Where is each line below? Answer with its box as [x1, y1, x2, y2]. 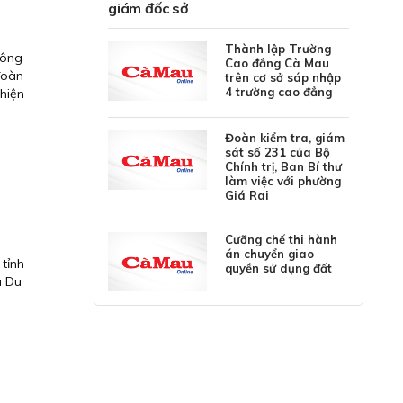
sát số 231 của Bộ [225, 145, 330, 159]
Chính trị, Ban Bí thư [225, 159, 342, 174]
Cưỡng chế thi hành [225, 232, 337, 246]
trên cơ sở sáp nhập [225, 70, 341, 85]
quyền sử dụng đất [225, 261, 332, 275]
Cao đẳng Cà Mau [225, 56, 329, 70]
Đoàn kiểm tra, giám [225, 130, 345, 145]
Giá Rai [225, 188, 269, 202]
